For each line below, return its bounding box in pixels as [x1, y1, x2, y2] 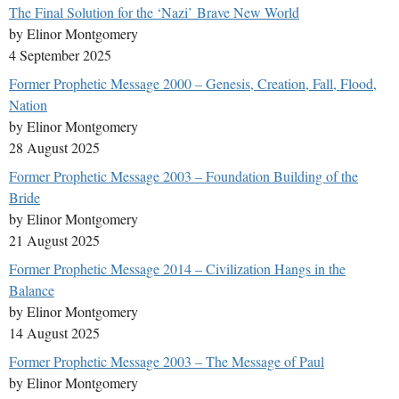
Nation [9, 95, 47, 115]
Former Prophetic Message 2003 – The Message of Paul [9, 352, 324, 371]
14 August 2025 [9, 323, 100, 343]
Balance [9, 281, 54, 300]
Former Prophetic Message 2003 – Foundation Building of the [9, 167, 358, 186]
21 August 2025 [9, 231, 100, 250]
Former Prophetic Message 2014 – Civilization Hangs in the [9, 259, 346, 279]
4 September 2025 [9, 45, 111, 65]
